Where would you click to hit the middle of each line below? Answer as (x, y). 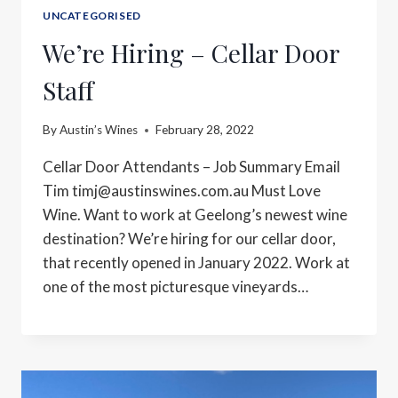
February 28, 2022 (205, 130)
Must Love (285, 191)
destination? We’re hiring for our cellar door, (189, 239)
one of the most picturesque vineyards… (175, 287)
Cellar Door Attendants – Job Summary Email (191, 167)
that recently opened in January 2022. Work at (196, 263)
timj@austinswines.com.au (160, 191)
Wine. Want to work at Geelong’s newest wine (195, 215)
